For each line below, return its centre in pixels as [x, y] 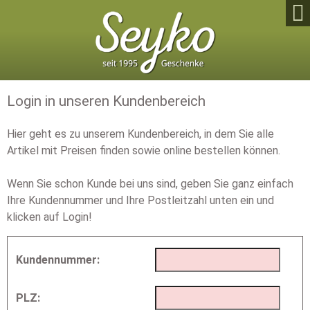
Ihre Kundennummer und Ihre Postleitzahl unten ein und [140, 200]
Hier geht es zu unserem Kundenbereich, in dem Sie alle [140, 134]
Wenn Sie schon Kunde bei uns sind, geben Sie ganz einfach [150, 183]
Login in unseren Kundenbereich [106, 101]
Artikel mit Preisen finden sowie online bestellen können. [144, 150]
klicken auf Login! [49, 217]
